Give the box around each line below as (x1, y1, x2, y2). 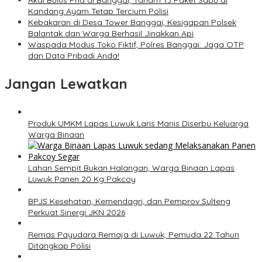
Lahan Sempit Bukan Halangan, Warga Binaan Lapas (28, 163, 235, 174)
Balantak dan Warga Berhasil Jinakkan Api (28, 28, 194, 39)
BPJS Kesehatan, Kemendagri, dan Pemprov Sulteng (28, 196, 230, 207)
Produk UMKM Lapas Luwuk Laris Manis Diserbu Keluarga (28, 118, 249, 129)
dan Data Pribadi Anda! (28, 50, 119, 61)
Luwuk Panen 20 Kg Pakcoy (28, 174, 136, 185)
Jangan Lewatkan (5, 75, 127, 93)
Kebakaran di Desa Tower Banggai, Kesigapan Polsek (28, 17, 236, 28)
